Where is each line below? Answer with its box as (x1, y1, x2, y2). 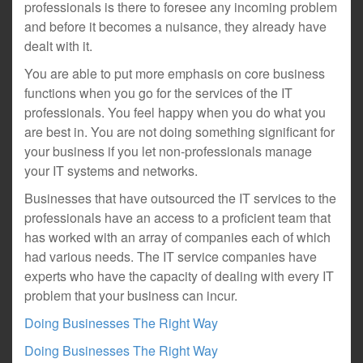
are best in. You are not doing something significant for (24, 122, 335, 141)
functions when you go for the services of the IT (24, 83, 293, 102)
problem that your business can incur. (24, 286, 237, 305)
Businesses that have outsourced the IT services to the (24, 189, 336, 207)
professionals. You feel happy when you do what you (24, 103, 326, 122)
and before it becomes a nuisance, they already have (24, 17, 327, 36)
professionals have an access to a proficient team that (24, 208, 331, 227)
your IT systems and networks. (24, 161, 198, 180)
